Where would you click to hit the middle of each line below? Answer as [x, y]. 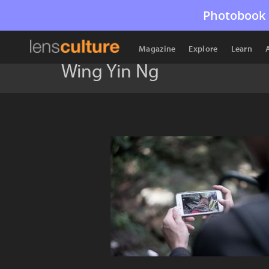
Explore [203, 49]
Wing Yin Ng [110, 70]
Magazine [157, 49]
